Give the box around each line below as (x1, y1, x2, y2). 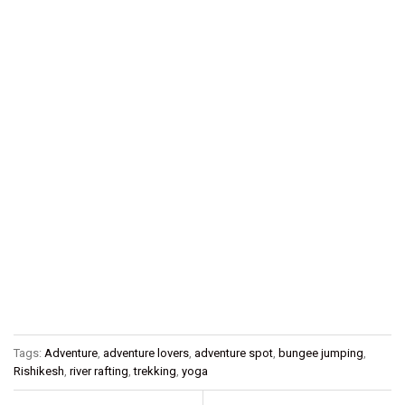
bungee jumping (278, 346, 363, 361)
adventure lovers (103, 346, 189, 361)
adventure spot (194, 346, 273, 361)
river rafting (70, 364, 128, 379)
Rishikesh (14, 364, 64, 379)
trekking (134, 364, 176, 379)
